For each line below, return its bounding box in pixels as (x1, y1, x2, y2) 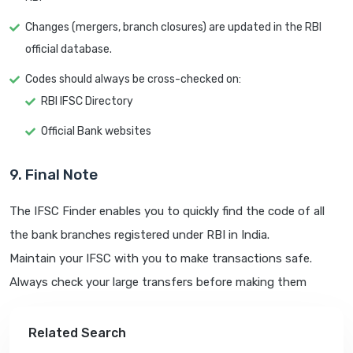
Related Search (28, 325, 126, 341)
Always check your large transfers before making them (9, 275, 307, 290)
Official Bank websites (41, 124, 151, 139)
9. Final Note (9, 165, 98, 184)
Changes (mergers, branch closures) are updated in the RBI (25, 20, 321, 35)
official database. (25, 43, 112, 57)
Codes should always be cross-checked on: (25, 72, 241, 87)
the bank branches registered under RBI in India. (9, 228, 269, 243)
